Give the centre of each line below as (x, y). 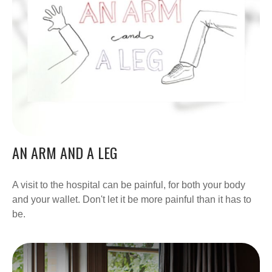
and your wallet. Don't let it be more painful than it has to (132, 200)
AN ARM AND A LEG (65, 153)
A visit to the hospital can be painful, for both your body (129, 185)
